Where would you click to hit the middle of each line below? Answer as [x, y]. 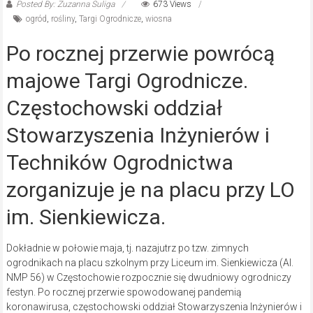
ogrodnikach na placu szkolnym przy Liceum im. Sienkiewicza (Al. [150, 263]
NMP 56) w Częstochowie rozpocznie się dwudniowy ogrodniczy [148, 278]
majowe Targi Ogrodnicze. [127, 81]
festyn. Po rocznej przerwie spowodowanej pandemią [124, 292]
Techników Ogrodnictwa [119, 163]
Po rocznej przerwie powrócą [140, 54]
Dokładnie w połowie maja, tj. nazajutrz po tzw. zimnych [127, 248]
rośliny [63, 19]
